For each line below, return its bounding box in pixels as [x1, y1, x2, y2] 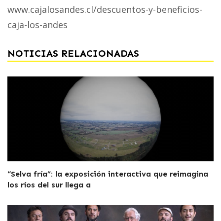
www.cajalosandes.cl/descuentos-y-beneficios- [7, 3, 202, 15]
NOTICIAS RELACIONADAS [7, 47, 139, 59]
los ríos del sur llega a [7, 180, 91, 189]
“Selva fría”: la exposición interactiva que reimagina [7, 169, 208, 179]
